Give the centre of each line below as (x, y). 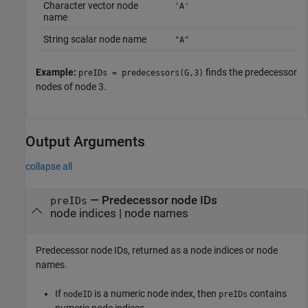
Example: (57, 73)
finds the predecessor (250, 73)
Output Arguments (85, 142)
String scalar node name (95, 40)
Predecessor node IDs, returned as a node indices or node (157, 250)
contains (267, 293)
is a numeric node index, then (155, 293)
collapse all (49, 167)
